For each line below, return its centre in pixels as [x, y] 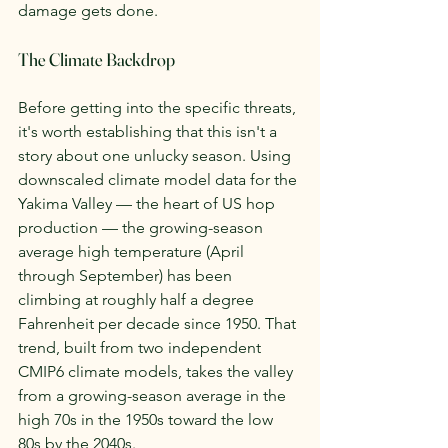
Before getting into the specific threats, [159, 107]
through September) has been [127, 275]
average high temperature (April [133, 251]
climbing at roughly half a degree [138, 299]
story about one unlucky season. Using [156, 155]
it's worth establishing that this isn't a [149, 131]
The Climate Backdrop [96, 59]
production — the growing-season [142, 227]
